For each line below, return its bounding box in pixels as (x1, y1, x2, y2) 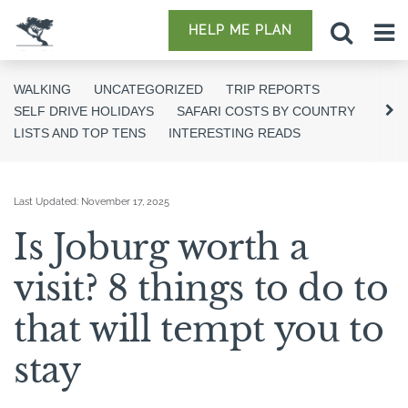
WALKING (14, 82, 71, 97)
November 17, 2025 (81, 196, 169, 208)
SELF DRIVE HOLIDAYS (14, 104, 154, 118)
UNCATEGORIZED (94, 82, 203, 97)
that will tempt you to (14, 308, 384, 351)
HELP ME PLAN (189, 22, 292, 37)
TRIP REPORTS (226, 82, 320, 97)
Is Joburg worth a (14, 226, 309, 269)
